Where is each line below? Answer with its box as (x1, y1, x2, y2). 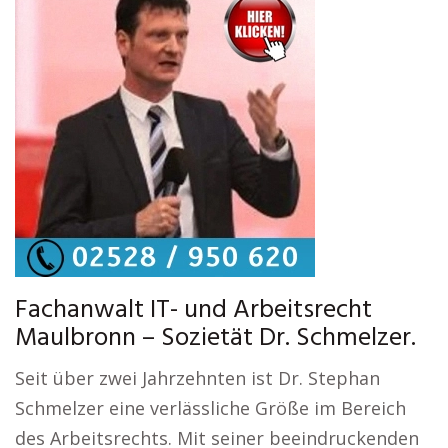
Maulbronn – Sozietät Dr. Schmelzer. (15, 318, 416, 359)
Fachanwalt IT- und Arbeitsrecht (15, 290, 372, 331)
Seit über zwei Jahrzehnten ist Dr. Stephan (15, 366, 380, 390)
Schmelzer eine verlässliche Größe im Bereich (15, 396, 406, 420)
